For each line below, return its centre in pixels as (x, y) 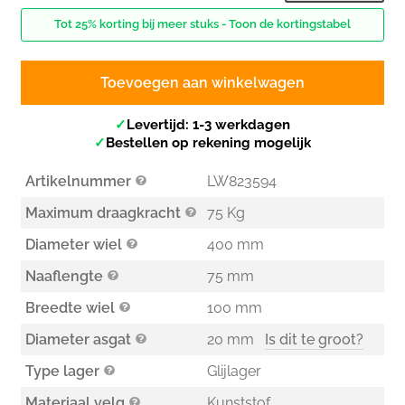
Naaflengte (64, 277)
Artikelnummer (78, 182)
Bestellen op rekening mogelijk (208, 143)
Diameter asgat (78, 340)
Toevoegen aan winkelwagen (202, 83)
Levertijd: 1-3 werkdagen (208, 125)
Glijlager (234, 372)
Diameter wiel (73, 245)
